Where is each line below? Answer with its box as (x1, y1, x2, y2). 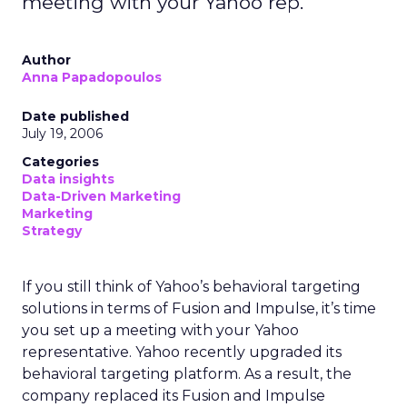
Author (22, 52, 71, 68)
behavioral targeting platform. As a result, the (22, 365, 352, 382)
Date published (22, 108, 129, 124)
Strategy (22, 223, 82, 239)
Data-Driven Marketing (22, 188, 181, 204)
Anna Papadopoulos (22, 69, 162, 85)
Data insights (22, 171, 114, 187)
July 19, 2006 (22, 125, 103, 142)
